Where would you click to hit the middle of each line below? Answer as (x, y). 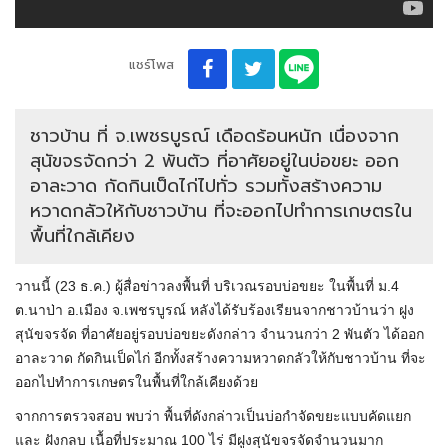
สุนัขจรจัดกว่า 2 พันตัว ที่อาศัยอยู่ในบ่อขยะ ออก (214, 161)
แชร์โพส (151, 65)
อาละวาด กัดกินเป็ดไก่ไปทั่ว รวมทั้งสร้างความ (206, 186)
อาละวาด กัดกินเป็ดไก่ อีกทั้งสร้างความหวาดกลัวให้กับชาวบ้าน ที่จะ (220, 358)
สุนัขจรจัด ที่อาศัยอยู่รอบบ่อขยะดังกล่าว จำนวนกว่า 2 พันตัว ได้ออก (219, 334)
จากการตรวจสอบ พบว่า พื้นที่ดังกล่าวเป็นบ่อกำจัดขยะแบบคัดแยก (213, 416)
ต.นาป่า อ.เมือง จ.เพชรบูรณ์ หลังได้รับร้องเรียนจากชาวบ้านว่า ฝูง (214, 310)
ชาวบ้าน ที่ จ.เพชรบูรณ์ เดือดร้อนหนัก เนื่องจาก (214, 136)
